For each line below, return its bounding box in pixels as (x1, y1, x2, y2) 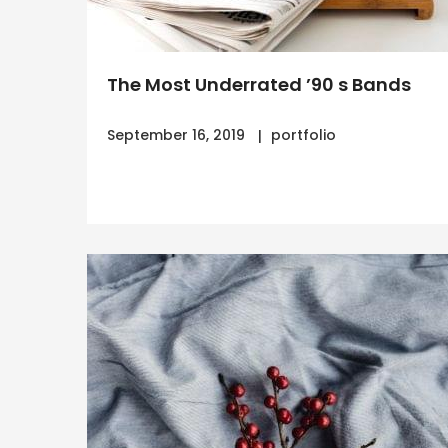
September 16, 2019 (107, 125, 245, 145)
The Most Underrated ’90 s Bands (107, 72, 411, 97)
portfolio (271, 125, 336, 145)
